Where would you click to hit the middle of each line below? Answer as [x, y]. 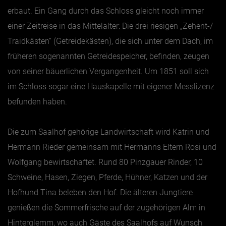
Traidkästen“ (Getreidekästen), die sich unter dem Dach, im [110, 41]
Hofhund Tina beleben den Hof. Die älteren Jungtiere [100, 192]
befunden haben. [37, 101]
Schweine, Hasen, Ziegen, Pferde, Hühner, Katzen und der [107, 177]
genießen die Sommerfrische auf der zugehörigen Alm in [106, 207]
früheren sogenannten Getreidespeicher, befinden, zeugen [108, 56]
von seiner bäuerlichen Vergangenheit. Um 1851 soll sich [108, 71]
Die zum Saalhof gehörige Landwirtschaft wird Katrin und [108, 132]
